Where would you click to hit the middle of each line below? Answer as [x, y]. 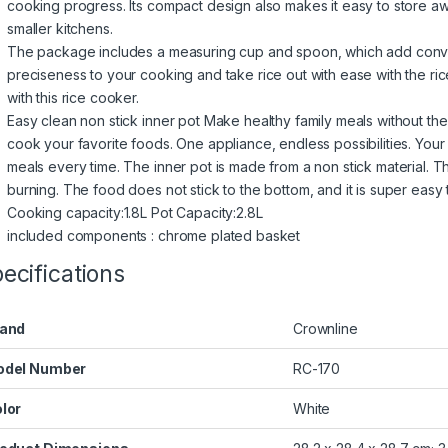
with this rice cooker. [73, 98]
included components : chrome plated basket [154, 236]
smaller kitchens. [60, 29]
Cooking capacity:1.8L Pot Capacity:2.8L [135, 213]
